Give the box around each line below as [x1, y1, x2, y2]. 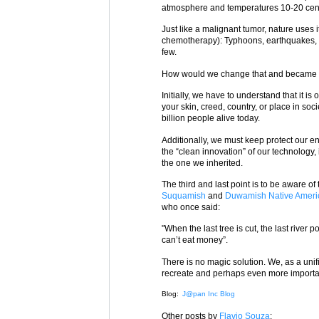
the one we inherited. [162, 157, 243, 168]
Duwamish [225, 190, 266, 201]
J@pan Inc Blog [182, 290, 235, 298]
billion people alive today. [162, 113, 260, 124]
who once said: [162, 202, 220, 212]
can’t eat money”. [162, 235, 228, 246]
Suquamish [162, 190, 206, 201]
